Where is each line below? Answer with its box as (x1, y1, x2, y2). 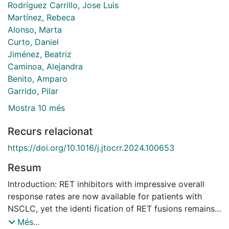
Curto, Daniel (8, 36, 59, 47)
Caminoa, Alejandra (8, 61, 83, 72)
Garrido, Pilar (8, 85, 58, 96)
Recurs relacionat (8, 125, 93, 138)
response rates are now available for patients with (8, 191, 202, 202)
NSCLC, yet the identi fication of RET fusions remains (8, 203, 215, 214)
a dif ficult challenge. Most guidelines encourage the (8, 216, 210, 226)
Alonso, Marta (8, 24, 62, 35)
